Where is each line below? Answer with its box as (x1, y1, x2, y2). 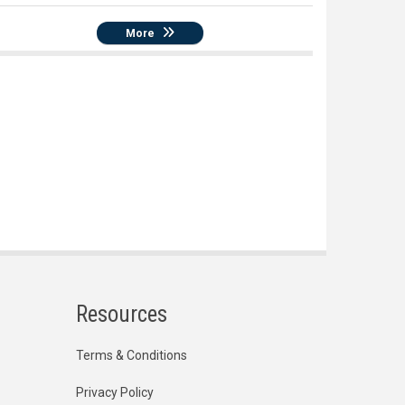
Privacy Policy (75, 385, 154, 400)
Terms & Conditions (75, 348, 187, 363)
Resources (75, 301, 167, 328)
